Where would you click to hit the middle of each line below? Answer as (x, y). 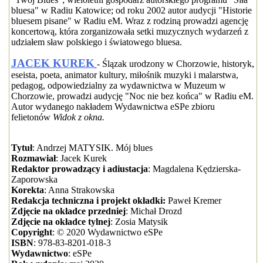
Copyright (31, 232)
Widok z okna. (78, 117)
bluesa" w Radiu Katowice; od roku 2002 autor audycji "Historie (131, 10)
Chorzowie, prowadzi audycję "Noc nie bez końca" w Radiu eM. (132, 96)
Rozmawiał (33, 158)
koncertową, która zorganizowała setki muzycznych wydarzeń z (129, 31)
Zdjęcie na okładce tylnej (60, 222)
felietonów (32, 117)
